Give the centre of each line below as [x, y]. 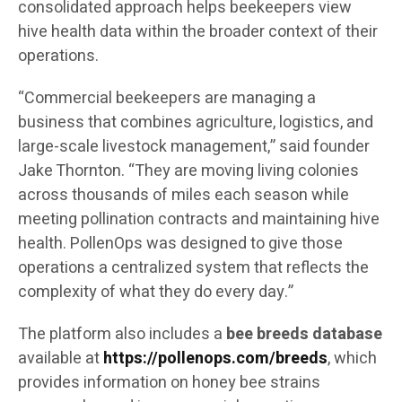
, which [352, 359]
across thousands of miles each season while [184, 196]
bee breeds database [304, 335]
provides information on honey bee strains [169, 383]
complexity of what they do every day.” [156, 293]
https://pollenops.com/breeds [215, 359]
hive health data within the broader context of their [198, 32]
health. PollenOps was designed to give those [180, 244]
